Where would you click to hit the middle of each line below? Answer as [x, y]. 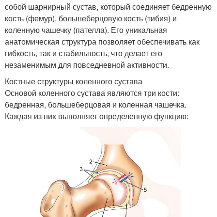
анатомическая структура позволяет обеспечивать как [102, 42]
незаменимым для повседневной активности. [87, 65]
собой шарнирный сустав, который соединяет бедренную [108, 7]
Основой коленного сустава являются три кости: [92, 93]
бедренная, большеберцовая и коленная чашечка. [96, 105]
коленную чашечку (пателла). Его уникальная [86, 30]
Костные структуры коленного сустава [74, 81]
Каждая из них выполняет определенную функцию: [97, 116]
